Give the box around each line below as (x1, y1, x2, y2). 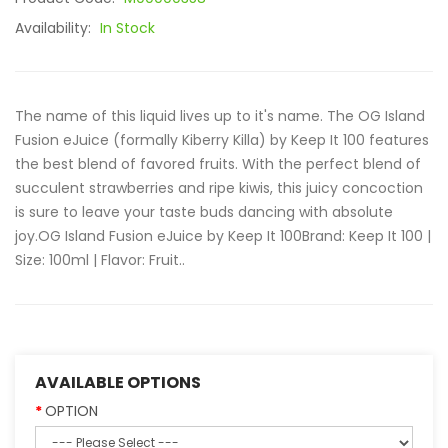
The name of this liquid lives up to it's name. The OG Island (15, 106, 425, 126)
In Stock (100, 18, 155, 38)
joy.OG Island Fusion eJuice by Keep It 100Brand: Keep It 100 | (15, 226, 431, 246)
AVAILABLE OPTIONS (35, 371, 201, 394)
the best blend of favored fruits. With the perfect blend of (15, 154, 421, 174)
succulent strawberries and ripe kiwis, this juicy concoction (15, 178, 423, 198)
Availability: (15, 18, 95, 38)
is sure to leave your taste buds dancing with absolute (15, 202, 393, 222)
